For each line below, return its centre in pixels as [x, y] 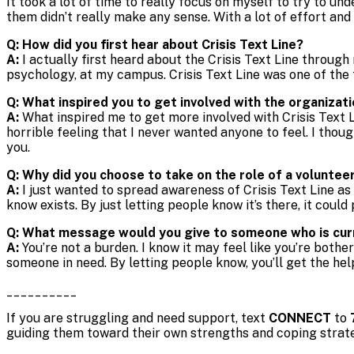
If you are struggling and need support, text [137, 318]
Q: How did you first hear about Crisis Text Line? [155, 45]
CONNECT [300, 318]
